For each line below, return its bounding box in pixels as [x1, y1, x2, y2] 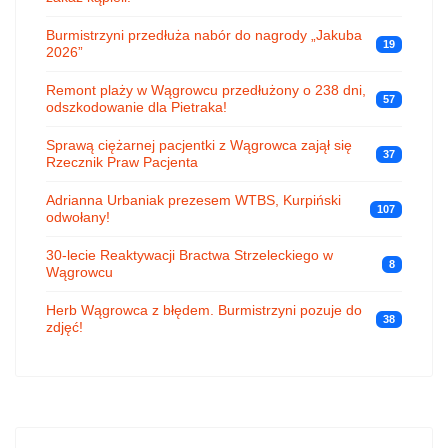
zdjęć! [46, 319, 83, 336]
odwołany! [46, 209, 110, 226]
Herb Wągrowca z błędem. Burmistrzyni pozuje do [46, 302, 362, 319]
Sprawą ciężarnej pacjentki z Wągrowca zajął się [46, 137, 352, 154]
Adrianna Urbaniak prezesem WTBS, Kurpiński [46, 192, 341, 209]
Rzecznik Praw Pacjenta [46, 154, 198, 171]
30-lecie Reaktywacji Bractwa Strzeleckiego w [46, 247, 333, 264]
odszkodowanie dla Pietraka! [46, 99, 227, 116]
